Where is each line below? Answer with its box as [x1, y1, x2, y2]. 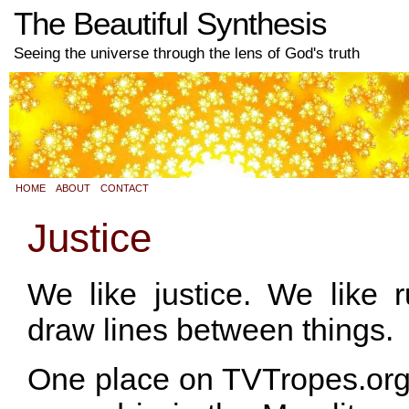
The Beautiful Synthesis [14, 6, 327, 41]
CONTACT [100, 183, 149, 194]
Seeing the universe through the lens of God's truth [14, 44, 360, 62]
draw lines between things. [27, 312, 393, 348]
